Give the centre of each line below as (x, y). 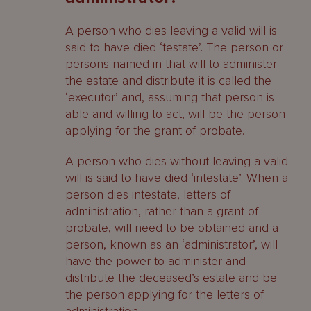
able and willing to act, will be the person (175, 114)
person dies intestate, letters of (148, 194)
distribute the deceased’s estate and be (171, 278)
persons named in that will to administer (171, 64)
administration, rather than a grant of (162, 211)
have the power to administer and (155, 261)
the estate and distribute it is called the (168, 81)
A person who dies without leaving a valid (177, 161)
